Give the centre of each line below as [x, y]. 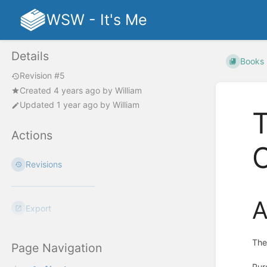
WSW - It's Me [97, 20]
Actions [32, 136]
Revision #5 [42, 76]
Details [30, 56]
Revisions [44, 164]
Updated [38, 105]
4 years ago [77, 90]
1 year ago [77, 105]
